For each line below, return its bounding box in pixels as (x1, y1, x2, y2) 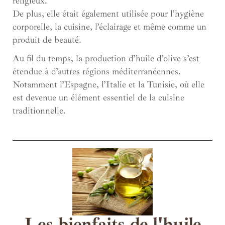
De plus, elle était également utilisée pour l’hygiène (13, 8, 204, 20)
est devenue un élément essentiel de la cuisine (13, 92, 184, 103)
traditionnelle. (13, 105, 66, 117)
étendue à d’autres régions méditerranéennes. (13, 66, 181, 77)
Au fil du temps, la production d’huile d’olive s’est (13, 53, 199, 64)
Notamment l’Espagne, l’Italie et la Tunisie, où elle (13, 79, 204, 90)
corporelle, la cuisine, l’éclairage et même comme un (13, 21, 206, 33)
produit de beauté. (13, 34, 81, 46)
